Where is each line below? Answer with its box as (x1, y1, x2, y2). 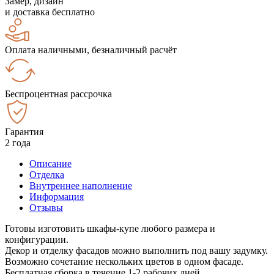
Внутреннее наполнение (29, 180, 132, 191)
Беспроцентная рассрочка (5, 88, 112, 99)
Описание (29, 158, 72, 169)
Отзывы (29, 202, 63, 213)
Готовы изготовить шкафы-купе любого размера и (5, 223, 215, 234)
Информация (29, 191, 84, 202)
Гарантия (5, 126, 43, 137)
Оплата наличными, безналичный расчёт (5, 44, 177, 55)
